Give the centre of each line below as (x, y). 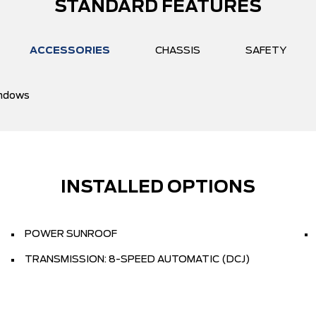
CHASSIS (178, 51)
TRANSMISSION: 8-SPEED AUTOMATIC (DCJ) (138, 260)
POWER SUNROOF (71, 234)
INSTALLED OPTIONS (158, 188)
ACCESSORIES (70, 51)
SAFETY (266, 51)
